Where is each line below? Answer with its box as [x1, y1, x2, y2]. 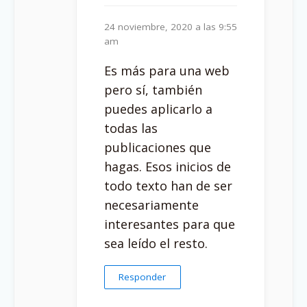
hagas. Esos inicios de [104, 158, 231, 175]
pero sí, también [104, 81, 202, 98]
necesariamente [104, 196, 199, 213]
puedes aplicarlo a [104, 100, 212, 117]
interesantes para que [104, 215, 235, 232]
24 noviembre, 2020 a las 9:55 [104, 20, 237, 33]
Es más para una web [104, 62, 230, 79]
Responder [119, 270, 167, 283]
